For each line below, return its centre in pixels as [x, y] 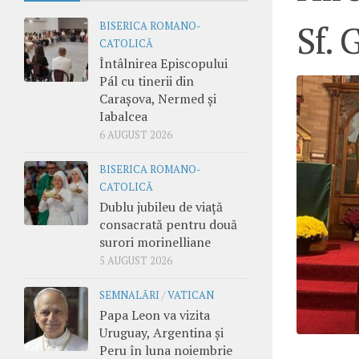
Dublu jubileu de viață [161, 206]
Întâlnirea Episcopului [163, 63]
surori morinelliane [155, 242]
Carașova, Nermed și [158, 98]
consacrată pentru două [168, 224]
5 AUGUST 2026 [136, 260]
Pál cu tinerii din [147, 81]
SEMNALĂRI [129, 295]
